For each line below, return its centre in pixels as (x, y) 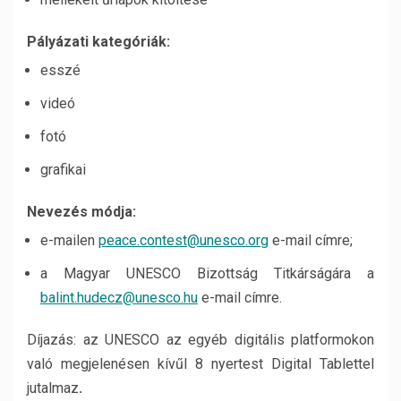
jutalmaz (53, 388)
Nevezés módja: (81, 212)
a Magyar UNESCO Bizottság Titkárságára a (207, 273)
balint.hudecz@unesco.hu (119, 298)
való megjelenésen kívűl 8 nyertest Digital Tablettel (200, 364)
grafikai (63, 170)
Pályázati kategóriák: (98, 42)
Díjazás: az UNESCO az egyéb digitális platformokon (200, 340)
